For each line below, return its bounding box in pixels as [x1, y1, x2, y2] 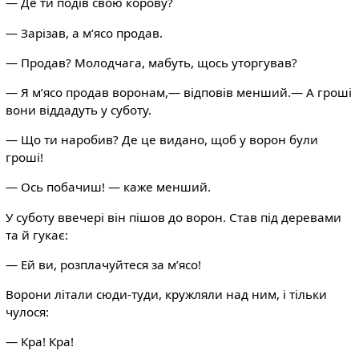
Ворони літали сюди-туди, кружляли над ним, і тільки [5, 285, 327, 302]
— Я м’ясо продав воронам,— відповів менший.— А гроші [5, 84, 352, 101]
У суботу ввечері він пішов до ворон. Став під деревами [5, 208, 341, 225]
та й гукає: [5, 226, 68, 243]
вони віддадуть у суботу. [5, 102, 151, 119]
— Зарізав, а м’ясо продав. [5, 24, 163, 41]
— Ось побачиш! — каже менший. [5, 179, 211, 196]
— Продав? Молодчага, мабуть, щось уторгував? [5, 54, 297, 71]
